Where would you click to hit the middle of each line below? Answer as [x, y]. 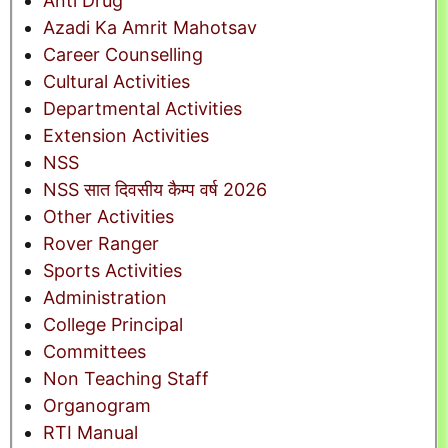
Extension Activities [126, 136]
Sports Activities [112, 271]
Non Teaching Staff [126, 379]
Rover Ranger [101, 244]
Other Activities [108, 217]
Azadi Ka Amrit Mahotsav [150, 28]
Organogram [97, 406]
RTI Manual [90, 433]
